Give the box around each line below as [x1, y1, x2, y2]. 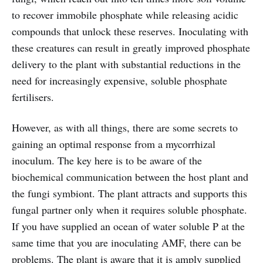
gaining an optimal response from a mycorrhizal [12, 136, 215, 151]
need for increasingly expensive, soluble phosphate [12, 73, 227, 87]
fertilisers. [12, 89, 54, 104]
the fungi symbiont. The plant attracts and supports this [12, 186, 247, 200]
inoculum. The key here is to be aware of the [12, 153, 202, 167]
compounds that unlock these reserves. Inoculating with [12, 23, 248, 38]
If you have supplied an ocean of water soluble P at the [12, 218, 245, 233]
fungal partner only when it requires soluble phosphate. [12, 202, 247, 217]
